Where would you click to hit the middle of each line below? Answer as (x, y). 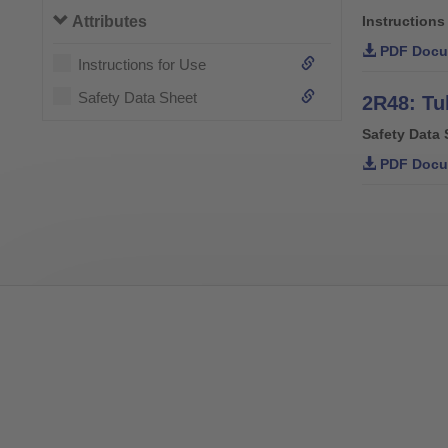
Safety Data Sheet (137, 98)
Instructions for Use (142, 65)
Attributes (108, 22)
